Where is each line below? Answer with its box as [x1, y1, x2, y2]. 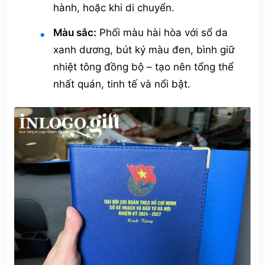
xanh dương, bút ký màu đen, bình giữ [53, 43, 235, 56]
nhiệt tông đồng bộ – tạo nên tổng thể [53, 60, 234, 73]
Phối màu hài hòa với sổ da [96, 26, 228, 38]
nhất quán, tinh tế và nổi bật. [53, 77, 190, 90]
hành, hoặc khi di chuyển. [53, 1, 174, 14]
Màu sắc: [53, 26, 96, 38]
